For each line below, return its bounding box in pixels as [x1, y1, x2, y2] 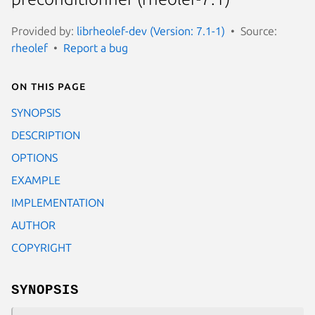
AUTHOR [11, 218, 56, 231]
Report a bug [63, 41, 128, 54]
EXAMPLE [11, 173, 60, 186]
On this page [11, 79, 86, 92]
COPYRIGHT [11, 240, 72, 254]
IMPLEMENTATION [11, 195, 104, 209]
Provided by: [11, 24, 77, 37]
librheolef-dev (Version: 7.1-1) [77, 24, 225, 37]
